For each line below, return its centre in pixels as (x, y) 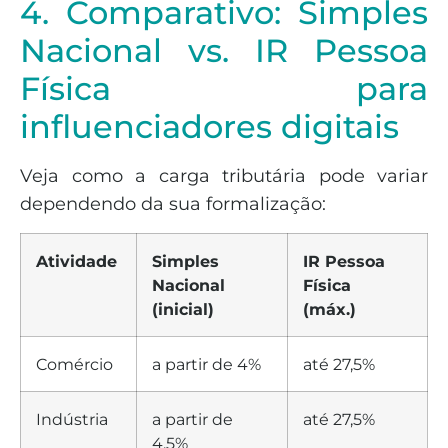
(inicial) (183, 308)
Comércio (74, 363)
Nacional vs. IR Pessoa (224, 51)
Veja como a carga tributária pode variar (224, 176)
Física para (224, 89)
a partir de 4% (206, 363)
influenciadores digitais (209, 127)
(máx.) (329, 308)
